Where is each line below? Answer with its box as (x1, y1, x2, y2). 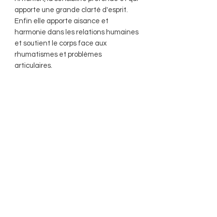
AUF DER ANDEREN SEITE (21, 192, 139, 204)
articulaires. (15, 62, 52, 69)
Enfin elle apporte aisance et (15, 17, 108, 25)
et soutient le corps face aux (15, 39, 107, 47)
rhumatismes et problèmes (15, 50, 102, 58)
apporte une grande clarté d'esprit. (15, 6, 128, 14)
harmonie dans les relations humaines (15, 28, 139, 36)
